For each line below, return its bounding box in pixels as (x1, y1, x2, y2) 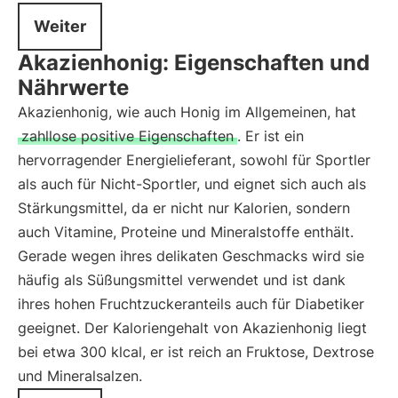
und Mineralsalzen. (18, 367, 142, 385)
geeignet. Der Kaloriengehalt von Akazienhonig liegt (18, 319, 367, 337)
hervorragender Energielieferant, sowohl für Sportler (18, 151, 370, 169)
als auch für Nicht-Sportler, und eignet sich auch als (18, 175, 366, 193)
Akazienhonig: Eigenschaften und (18, 50, 370, 76)
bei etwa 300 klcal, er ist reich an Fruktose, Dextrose (18, 343, 374, 361)
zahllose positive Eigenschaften (21, 127, 234, 145)
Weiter (34, 17, 86, 36)
